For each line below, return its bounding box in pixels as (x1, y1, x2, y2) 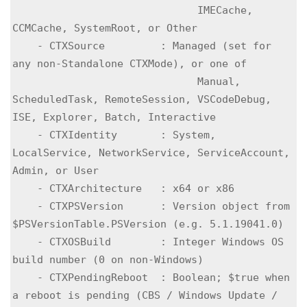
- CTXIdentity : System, (12, 129, 37, 141)
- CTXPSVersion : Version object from (12, 200, 37, 212)
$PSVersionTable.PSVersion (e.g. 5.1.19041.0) (12, 218, 284, 230)
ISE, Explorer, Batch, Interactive (12, 111, 216, 123)
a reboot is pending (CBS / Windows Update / (12, 289, 278, 302)
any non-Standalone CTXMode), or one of (12, 58, 247, 70)
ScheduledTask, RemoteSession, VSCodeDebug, (12, 93, 271, 106)
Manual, (12, 75, 197, 88)
